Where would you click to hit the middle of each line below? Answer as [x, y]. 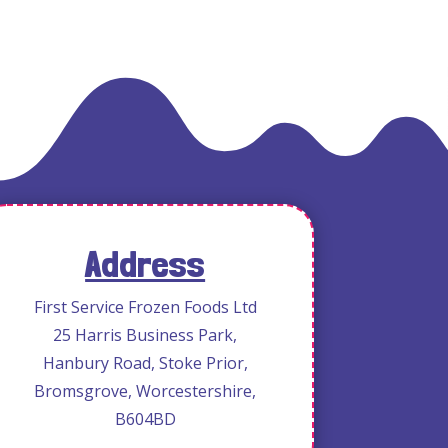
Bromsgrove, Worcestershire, [145, 390]
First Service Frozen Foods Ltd [145, 306]
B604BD [145, 418]
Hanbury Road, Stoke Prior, [145, 362]
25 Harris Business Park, [145, 334]
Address [145, 263]
